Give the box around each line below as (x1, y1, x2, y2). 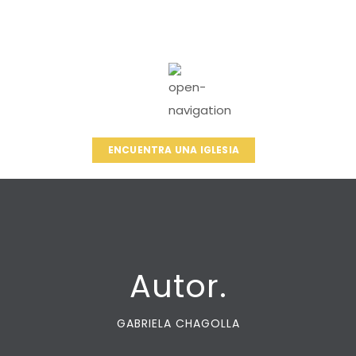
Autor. (129, 264, 227, 308)
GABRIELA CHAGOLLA (116, 315, 240, 331)
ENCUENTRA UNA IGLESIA (107, 143, 239, 157)
